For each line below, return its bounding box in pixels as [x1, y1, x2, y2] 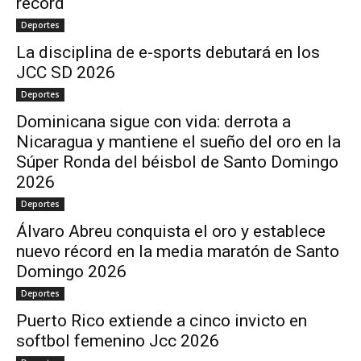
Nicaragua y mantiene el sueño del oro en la [16, 132, 341, 152]
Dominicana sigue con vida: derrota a [16, 112, 291, 132]
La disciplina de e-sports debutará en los [16, 43, 320, 63]
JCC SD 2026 [16, 63, 115, 83]
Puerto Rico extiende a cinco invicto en [16, 311, 307, 331]
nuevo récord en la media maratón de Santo [16, 242, 339, 262]
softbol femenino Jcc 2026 [16, 331, 219, 351]
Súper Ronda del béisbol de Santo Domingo [16, 152, 338, 172]
